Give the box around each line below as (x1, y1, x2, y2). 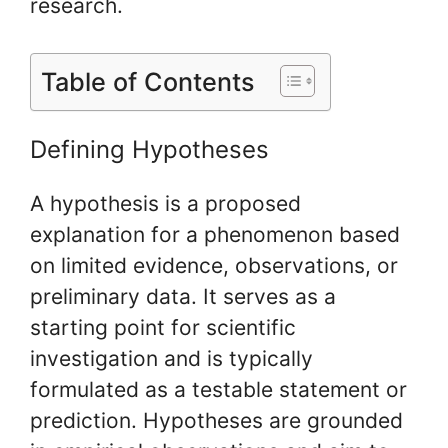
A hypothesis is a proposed (30, 190, 301, 216)
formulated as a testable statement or (30, 376, 407, 402)
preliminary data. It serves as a (30, 283, 336, 309)
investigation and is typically (30, 345, 313, 371)
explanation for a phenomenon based (30, 221, 400, 247)
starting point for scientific (30, 314, 296, 340)
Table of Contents (41, 66, 255, 97)
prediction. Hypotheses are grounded (30, 407, 403, 433)
